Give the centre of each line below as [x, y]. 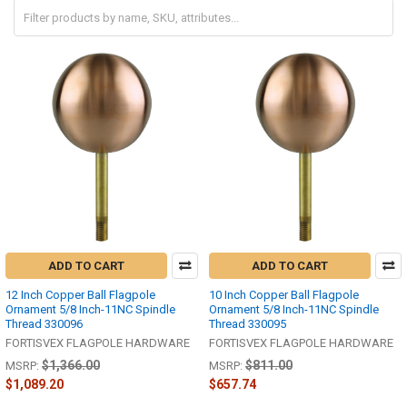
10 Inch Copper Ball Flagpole [284, 294]
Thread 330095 [248, 323]
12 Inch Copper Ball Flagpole [80, 294]
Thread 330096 [44, 323]
